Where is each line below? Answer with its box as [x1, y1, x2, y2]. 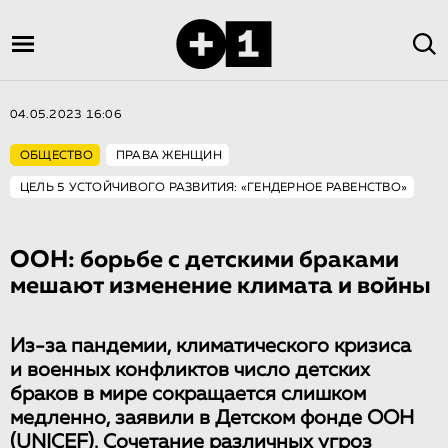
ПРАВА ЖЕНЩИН [115, 150, 222, 162]
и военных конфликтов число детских [10, 360, 370, 380]
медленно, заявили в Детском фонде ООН [10, 408, 414, 428]
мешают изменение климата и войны [10, 274, 431, 298]
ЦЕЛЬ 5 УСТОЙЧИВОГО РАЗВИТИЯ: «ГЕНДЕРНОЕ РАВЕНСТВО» [20, 182, 407, 194]
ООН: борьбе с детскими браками [10, 248, 399, 272]
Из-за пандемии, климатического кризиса [10, 336, 411, 356]
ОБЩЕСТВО [20, 150, 93, 162]
